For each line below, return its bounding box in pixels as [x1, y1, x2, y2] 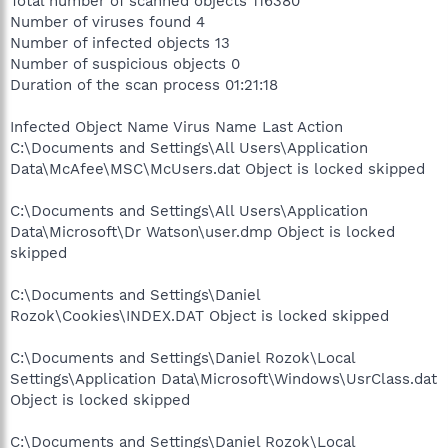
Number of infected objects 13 [10, 33, 230, 52]
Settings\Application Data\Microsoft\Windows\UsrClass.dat [10, 369, 437, 388]
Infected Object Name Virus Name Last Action [10, 117, 343, 136]
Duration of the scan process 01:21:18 [10, 75, 278, 94]
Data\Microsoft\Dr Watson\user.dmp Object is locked [10, 222, 395, 241]
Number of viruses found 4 [10, 12, 205, 31]
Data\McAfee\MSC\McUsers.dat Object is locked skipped [10, 159, 425, 178]
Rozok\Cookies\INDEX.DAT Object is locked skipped [10, 306, 389, 325]
